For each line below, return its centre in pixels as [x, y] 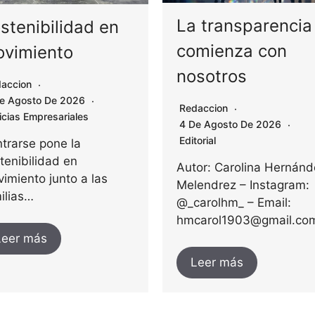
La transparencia [244, 26]
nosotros [211, 77]
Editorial [197, 141]
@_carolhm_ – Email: [233, 203]
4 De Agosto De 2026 [231, 124]
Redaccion [203, 108]
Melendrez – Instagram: [243, 185]
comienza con [231, 51]
